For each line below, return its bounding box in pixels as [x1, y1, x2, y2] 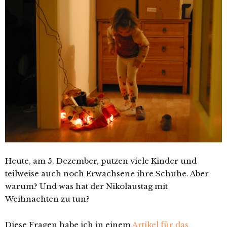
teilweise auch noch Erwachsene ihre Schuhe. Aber [5, 168, 209, 178]
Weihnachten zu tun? [5, 194, 90, 204]
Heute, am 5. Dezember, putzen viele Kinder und [5, 156, 197, 166]
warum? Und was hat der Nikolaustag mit [5, 181, 168, 191]
